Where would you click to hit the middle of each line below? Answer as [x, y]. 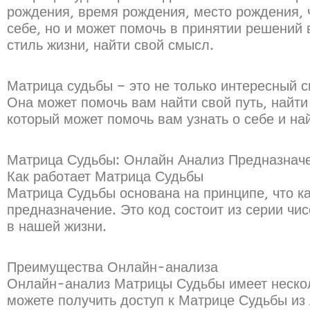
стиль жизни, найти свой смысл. [110, 45]
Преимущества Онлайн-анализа [112, 267]
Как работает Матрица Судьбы [105, 176]
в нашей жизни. [57, 226]
